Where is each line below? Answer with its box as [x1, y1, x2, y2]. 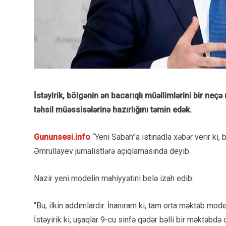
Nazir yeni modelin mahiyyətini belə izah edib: [34, 174, 194, 183]
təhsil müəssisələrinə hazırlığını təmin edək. [34, 105, 192, 115]
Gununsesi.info [34, 132, 90, 142]
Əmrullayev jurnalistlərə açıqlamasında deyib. [34, 146, 191, 156]
